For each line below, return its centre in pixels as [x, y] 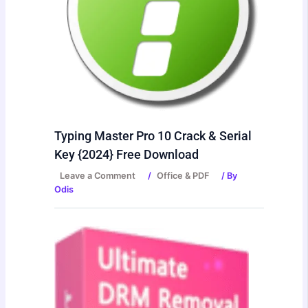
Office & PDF [183, 175]
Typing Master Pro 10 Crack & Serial [153, 136]
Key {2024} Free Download [127, 155]
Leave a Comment [98, 175]
